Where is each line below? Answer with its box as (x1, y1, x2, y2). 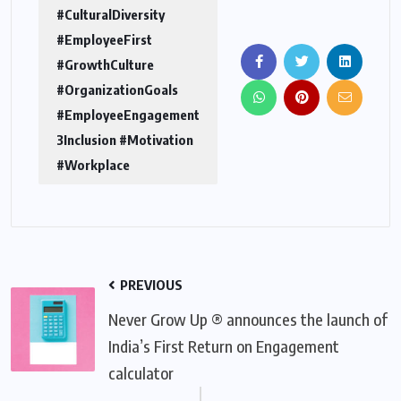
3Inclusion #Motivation (56, 131, 193, 148)
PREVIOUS (117, 276, 183, 293)
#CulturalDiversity (56, 5, 165, 22)
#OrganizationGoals (56, 81, 178, 98)
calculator (108, 362, 174, 383)
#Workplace (56, 156, 130, 173)
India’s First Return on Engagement (108, 335, 339, 356)
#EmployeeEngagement (56, 106, 200, 123)
